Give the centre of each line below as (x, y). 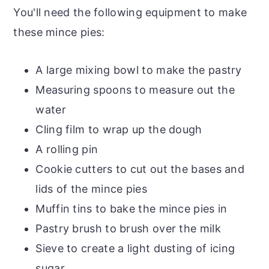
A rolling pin (67, 149)
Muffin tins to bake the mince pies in (131, 208)
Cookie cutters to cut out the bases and (140, 169)
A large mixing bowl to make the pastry (139, 70)
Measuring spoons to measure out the (135, 89)
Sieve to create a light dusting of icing (135, 248)
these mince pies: (59, 32)
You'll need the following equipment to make (130, 12)
